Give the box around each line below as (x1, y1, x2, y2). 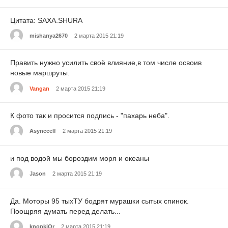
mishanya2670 (30, 32, 68, 39)
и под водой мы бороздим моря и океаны (10, 154, 149, 162)
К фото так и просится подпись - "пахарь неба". (10, 111, 169, 120)
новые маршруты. (10, 69, 70, 77)
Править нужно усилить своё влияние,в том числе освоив (10, 59, 202, 67)
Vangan (30, 85, 49, 92)
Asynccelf (30, 128, 56, 134)
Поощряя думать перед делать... (10, 207, 121, 215)
